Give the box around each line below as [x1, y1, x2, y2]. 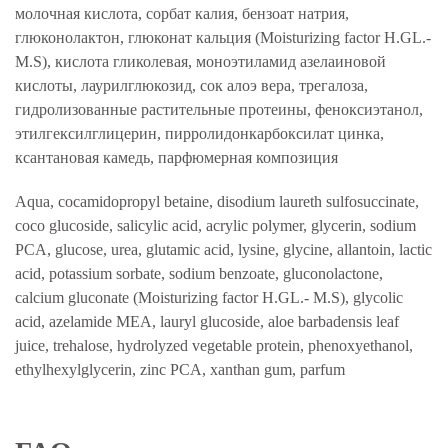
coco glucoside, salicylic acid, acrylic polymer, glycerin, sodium [15, 217, 416, 234]
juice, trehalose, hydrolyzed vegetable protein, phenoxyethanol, [15, 337, 413, 354]
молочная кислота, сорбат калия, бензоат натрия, [15, 5, 349, 22]
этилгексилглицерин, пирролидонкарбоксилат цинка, [15, 125, 384, 142]
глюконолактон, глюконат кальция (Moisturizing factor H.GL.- [15, 29, 431, 46]
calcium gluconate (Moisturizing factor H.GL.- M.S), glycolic [15, 289, 403, 306]
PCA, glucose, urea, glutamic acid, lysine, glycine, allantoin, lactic [15, 241, 432, 258]
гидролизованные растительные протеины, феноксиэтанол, [15, 101, 423, 118]
